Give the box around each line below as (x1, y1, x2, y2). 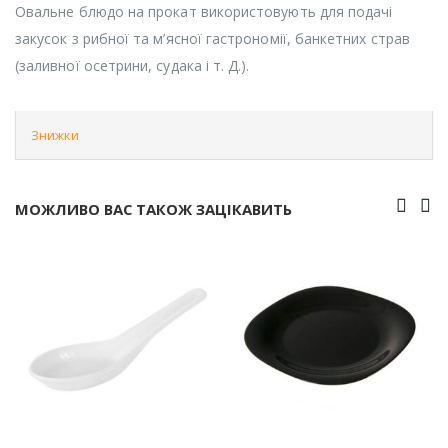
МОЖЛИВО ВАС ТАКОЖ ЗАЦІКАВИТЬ (15, 198, 292, 219)
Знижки (31, 125, 79, 144)
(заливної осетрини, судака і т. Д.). (15, 55, 250, 75)
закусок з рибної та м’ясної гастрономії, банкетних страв (15, 28, 410, 48)
